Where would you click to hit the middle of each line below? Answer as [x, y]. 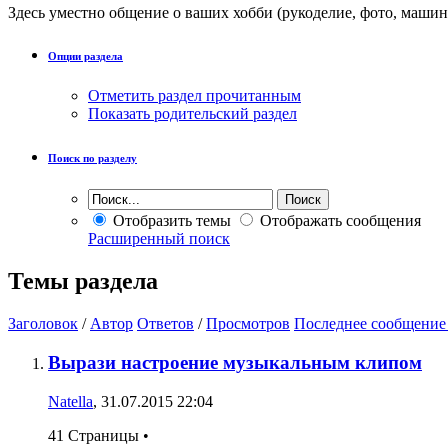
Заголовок [43, 324]
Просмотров [248, 324]
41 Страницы [95, 435]
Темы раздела [83, 281]
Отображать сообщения [338, 221]
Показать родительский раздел [192, 114]
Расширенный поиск [159, 239]
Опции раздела [85, 56]
